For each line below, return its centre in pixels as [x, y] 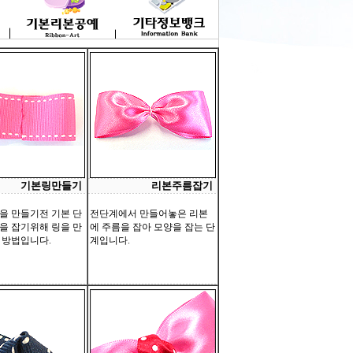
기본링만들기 [51, 186]
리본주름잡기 [182, 186]
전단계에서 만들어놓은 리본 [149, 214]
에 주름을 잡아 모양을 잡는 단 [152, 227]
